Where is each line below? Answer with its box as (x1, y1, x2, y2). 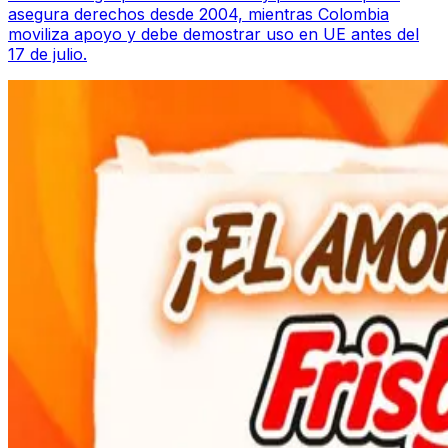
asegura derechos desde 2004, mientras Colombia (8, 3, 389, 24)
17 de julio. (8, 43, 87, 64)
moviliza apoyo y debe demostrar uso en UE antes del (8, 23, 419, 44)
